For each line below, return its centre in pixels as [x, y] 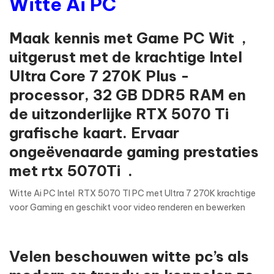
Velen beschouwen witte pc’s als [129, 257]
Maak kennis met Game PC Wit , [128, 38]
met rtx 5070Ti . [71, 171]
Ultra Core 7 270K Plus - [99, 76]
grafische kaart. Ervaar [94, 133]
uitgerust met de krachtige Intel [128, 57]
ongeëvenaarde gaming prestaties [134, 152]
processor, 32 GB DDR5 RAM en [128, 95]
